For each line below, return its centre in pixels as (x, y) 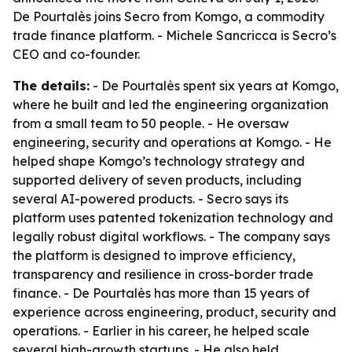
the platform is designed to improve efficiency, (154, 255)
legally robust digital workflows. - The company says (171, 236)
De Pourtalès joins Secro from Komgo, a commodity (169, 16)
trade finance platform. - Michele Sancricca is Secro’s (174, 35)
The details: (51, 86)
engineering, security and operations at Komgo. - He (172, 142)
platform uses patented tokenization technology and (173, 218)
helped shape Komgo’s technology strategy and (159, 161)
